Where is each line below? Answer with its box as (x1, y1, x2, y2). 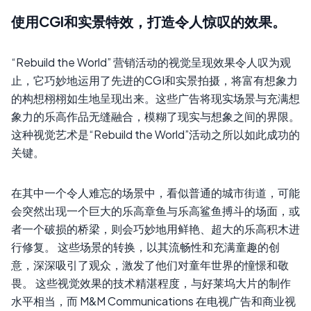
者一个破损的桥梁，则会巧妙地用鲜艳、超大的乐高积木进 (11, 221, 300, 237)
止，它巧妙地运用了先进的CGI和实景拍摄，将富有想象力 (11, 73, 298, 88)
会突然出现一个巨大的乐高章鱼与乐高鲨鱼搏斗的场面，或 (11, 203, 300, 219)
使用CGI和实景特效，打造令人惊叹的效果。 (11, 12, 286, 31)
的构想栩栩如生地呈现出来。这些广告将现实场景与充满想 (11, 91, 300, 106)
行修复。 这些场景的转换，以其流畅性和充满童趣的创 (11, 239, 280, 255)
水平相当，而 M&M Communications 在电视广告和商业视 (11, 294, 296, 309)
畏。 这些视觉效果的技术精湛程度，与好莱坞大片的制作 (11, 276, 291, 291)
